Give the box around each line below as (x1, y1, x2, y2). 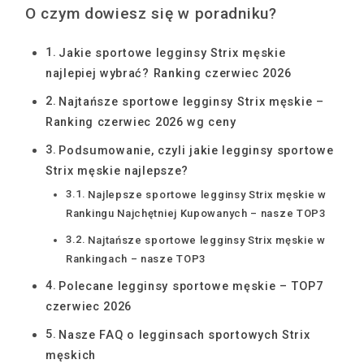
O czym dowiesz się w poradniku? (25, 4, 277, 23)
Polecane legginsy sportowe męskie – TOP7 (58, 279, 323, 293)
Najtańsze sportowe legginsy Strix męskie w (88, 234, 326, 246)
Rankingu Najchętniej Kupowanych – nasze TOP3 (66, 207, 326, 219)
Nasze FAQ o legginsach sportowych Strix (58, 328, 310, 342)
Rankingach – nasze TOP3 (66, 253, 206, 265)
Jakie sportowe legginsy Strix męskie (58, 46, 286, 60)
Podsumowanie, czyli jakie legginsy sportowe (58, 144, 334, 158)
